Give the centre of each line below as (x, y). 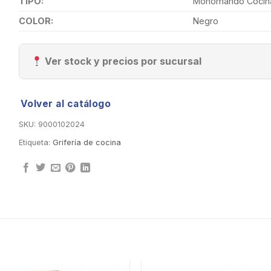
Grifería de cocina (87, 143)
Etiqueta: (35, 143)
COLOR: (36, 21)
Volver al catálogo (66, 104)
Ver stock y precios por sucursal (122, 61)
